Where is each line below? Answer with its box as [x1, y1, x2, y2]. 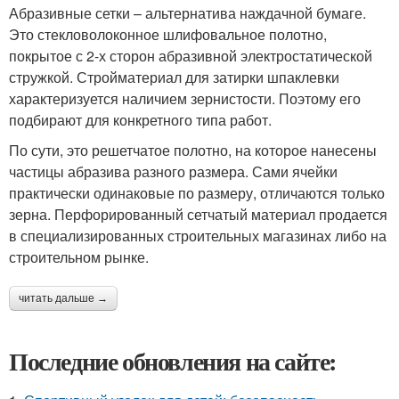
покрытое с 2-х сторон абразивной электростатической [9, 45, 372, 67]
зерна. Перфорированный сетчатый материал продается [9, 204, 387, 225]
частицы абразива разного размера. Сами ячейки [9, 161, 338, 183]
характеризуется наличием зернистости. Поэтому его [9, 88, 361, 110]
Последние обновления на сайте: [9, 343, 337, 380]
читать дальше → [19, 292, 108, 305]
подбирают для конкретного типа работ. [9, 110, 272, 131]
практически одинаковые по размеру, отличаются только [9, 183, 385, 204]
